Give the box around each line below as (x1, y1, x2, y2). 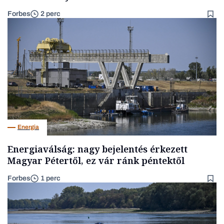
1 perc (40, 174, 60, 182)
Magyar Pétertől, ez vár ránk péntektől (7, 154, 184, 166)
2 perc (40, 10, 60, 18)
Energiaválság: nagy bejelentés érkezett (7, 142, 187, 155)
